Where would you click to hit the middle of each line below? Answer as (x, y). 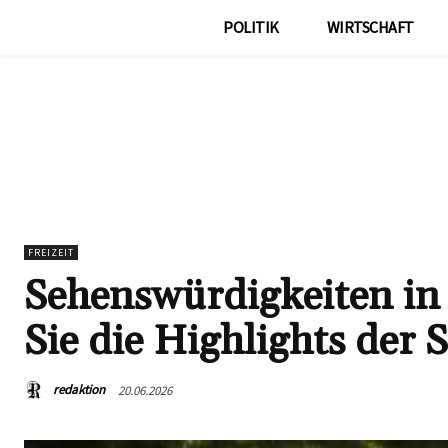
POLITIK (251, 27)
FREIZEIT (51, 252)
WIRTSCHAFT (370, 27)
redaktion (79, 390)
